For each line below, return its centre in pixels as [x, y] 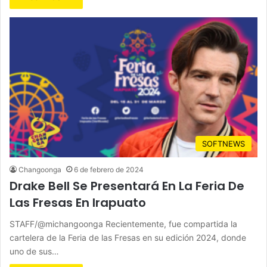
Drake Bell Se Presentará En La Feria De [127, 186]
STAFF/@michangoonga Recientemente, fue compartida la [123, 223]
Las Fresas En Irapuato [78, 202]
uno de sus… [34, 251]
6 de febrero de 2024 [109, 169]
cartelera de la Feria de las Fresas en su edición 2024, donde [128, 237]
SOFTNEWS [223, 143]
